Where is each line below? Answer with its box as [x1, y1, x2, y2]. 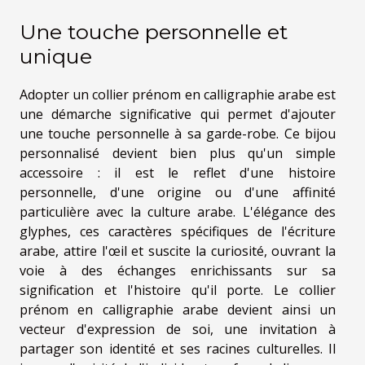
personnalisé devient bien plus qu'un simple [20, 143, 336, 162]
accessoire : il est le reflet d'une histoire [20, 163, 336, 182]
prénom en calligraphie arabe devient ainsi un [20, 300, 336, 319]
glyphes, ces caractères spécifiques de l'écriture [20, 222, 336, 240]
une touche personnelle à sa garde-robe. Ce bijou [20, 124, 336, 143]
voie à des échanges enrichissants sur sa [20, 261, 336, 279]
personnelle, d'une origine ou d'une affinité [20, 182, 336, 201]
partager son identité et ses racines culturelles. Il [20, 339, 336, 358]
